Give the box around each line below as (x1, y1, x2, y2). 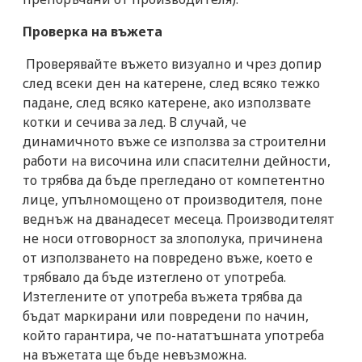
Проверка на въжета (23, 22, 162, 40)
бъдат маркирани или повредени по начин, (23, 306, 309, 325)
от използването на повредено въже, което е (23, 248, 313, 267)
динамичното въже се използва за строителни (23, 132, 326, 150)
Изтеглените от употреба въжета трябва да (23, 287, 302, 305)
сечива (76, 112, 120, 131)
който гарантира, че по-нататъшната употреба (23, 326, 324, 344)
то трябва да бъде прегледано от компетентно (23, 170, 325, 189)
